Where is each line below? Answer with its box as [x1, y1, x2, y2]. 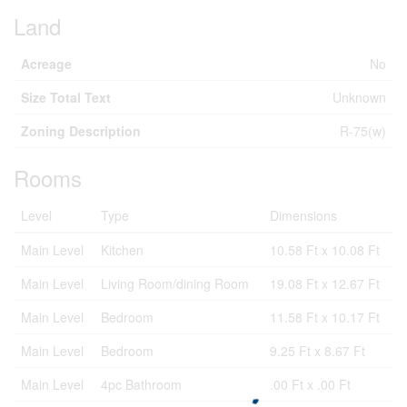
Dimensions [270, 206, 337, 224]
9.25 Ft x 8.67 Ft [270, 342, 365, 360]
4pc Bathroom [101, 375, 182, 393]
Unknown [333, 88, 386, 106]
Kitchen [101, 241, 144, 259]
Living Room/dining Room [101, 274, 249, 293]
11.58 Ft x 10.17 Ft [270, 308, 380, 326]
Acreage [21, 55, 72, 73]
